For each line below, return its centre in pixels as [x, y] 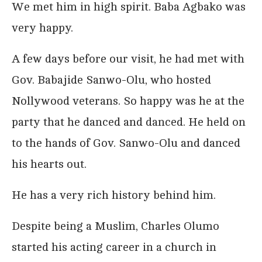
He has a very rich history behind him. [114, 195]
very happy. [42, 27]
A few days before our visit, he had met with [128, 58]
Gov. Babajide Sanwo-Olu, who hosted [111, 80]
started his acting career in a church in [114, 247]
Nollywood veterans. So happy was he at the [128, 101]
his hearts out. [49, 164]
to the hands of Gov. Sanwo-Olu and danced [126, 143]
